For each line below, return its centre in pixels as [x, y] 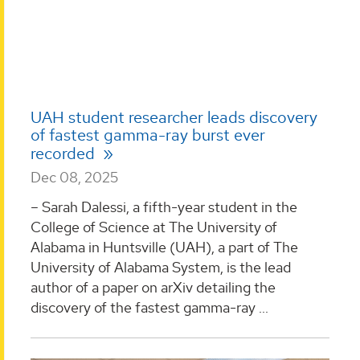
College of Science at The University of [154, 227]
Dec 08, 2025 [74, 177]
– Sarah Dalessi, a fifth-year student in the [164, 207]
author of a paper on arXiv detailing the [153, 288]
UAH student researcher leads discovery [174, 117]
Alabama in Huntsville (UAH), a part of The [164, 247]
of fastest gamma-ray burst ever [148, 135]
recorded [65, 153]
